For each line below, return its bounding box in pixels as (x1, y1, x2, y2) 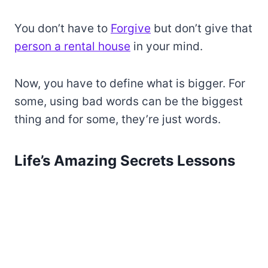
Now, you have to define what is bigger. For (14, 77, 245, 91)
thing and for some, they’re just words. (14, 112, 221, 127)
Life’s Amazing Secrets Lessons (14, 152, 235, 170)
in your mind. (130, 39, 203, 54)
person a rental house (14, 39, 130, 54)
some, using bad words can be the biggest (14, 95, 243, 109)
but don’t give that (151, 22, 252, 36)
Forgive (111, 22, 151, 36)
